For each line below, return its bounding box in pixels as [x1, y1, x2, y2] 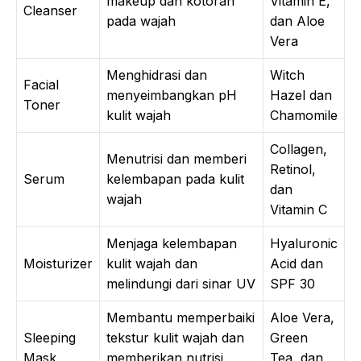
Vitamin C [270, 201, 327, 218]
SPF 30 [270, 276, 315, 292]
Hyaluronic [270, 235, 338, 251]
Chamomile [270, 107, 338, 123]
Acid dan [270, 255, 323, 272]
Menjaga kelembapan [106, 235, 237, 251]
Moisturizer [23, 255, 93, 272]
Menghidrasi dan [106, 67, 207, 83]
